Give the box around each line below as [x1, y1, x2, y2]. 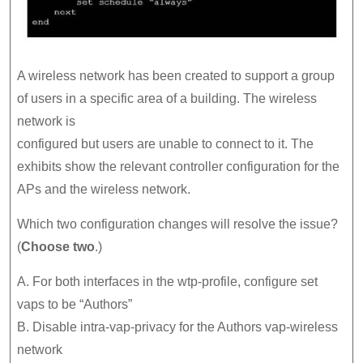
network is [17, 114, 75, 129]
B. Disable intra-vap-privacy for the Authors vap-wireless [17, 320, 338, 335]
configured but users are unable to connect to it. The [17, 137, 314, 152]
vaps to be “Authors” [17, 297, 132, 312]
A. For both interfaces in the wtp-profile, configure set [17, 275, 318, 289]
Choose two [21, 240, 95, 254]
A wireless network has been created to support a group [17, 69, 335, 83]
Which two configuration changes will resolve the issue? [17, 217, 338, 232]
